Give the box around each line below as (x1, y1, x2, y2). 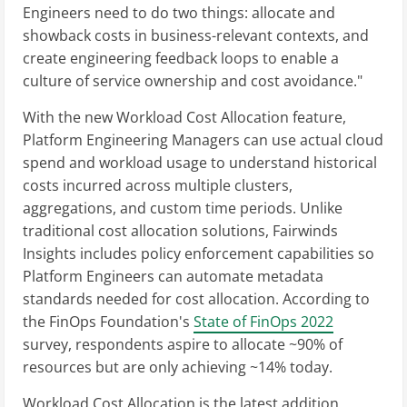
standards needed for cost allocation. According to (23, 289, 370, 310)
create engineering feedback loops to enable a (23, 48, 339, 69)
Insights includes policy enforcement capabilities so (23, 243, 374, 264)
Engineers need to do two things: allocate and (23, 3, 335, 24)
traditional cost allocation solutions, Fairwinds (23, 221, 338, 242)
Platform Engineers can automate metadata (23, 266, 323, 287)
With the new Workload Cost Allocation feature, (23, 107, 346, 128)
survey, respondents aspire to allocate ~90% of (23, 334, 342, 355)
